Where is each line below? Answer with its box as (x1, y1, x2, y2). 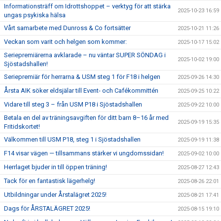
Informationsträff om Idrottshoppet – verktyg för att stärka (4, 2, 171, 10)
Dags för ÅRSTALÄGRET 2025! (4, 205, 90, 212)
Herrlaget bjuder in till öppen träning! (4, 163, 107, 171)
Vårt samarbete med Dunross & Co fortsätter (4, 24, 131, 32)
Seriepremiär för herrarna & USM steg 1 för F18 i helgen (4, 73, 160, 80)
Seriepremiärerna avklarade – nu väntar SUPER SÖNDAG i (4, 51, 166, 59)
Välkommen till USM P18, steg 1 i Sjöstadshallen (4, 136, 141, 143)
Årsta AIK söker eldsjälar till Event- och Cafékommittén (4, 87, 158, 94)
